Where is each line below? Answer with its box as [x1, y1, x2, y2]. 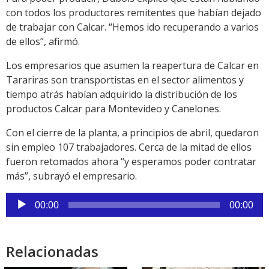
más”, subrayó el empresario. [6, 169, 137, 183]
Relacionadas [6, 241, 98, 262]
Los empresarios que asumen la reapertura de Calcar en [6, 59, 259, 73]
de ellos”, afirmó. [6, 35, 80, 49]
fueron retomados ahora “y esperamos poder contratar [6, 155, 256, 169]
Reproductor [5, 193, 62, 207]
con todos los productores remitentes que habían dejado [6, 6, 261, 20]
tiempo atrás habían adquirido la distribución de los [6, 88, 237, 101]
